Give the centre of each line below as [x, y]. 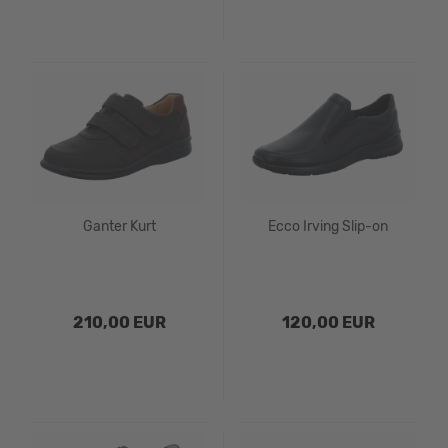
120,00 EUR [328, 322]
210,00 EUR [119, 322]
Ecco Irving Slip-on [328, 226]
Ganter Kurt [119, 226]
